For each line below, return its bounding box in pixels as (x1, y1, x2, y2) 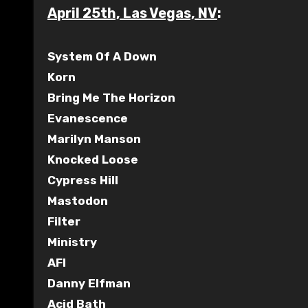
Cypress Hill (47, 173, 118, 187)
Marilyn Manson (47, 131, 141, 146)
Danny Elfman (47, 276, 131, 290)
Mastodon (47, 193, 108, 208)
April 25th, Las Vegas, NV (57, 4, 217, 21)
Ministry (47, 234, 97, 249)
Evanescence (47, 111, 128, 125)
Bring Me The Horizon (47, 90, 175, 104)
